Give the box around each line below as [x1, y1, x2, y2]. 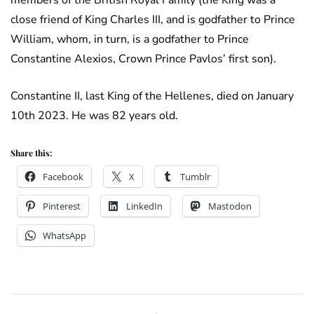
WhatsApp [43, 229, 86, 243]
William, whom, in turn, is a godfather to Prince [11, 32, 249, 48]
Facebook [43, 170, 83, 184]
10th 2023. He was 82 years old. [11, 108, 178, 124]
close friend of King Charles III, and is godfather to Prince [11, 12, 295, 28]
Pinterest [43, 200, 81, 213]
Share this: [11, 147, 52, 159]
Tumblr [180, 170, 210, 184]
